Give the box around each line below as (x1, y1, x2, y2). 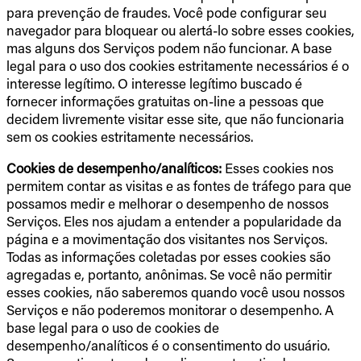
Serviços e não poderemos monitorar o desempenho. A (6, 301, 334, 319)
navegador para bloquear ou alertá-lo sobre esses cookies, (6, 21, 355, 39)
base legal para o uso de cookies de (6, 318, 219, 337)
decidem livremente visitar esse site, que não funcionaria (6, 110, 344, 128)
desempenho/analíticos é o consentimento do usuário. (6, 336, 330, 355)
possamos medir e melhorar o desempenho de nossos (6, 194, 329, 213)
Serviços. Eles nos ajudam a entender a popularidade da (6, 212, 342, 230)
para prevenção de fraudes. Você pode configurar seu (6, 3, 326, 22)
